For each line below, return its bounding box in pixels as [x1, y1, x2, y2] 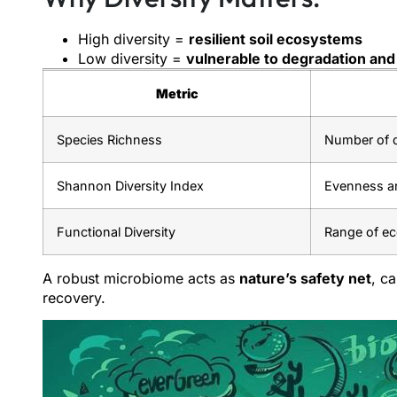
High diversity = [78, 29, 189, 48]
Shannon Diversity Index [57, 177, 204, 193]
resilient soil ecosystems [189, 29, 362, 48]
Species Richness [57, 131, 162, 147]
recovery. [43, 288, 105, 307]
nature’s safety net [239, 269, 371, 287]
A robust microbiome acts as [43, 269, 239, 287]
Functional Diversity [57, 223, 175, 239]
